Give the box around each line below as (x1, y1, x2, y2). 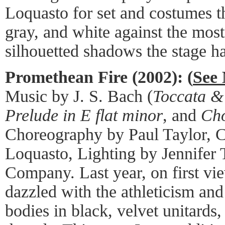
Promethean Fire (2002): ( (5, 67, 193, 86)
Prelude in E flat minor (5, 105, 163, 125)
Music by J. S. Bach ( (5, 86, 153, 105)
